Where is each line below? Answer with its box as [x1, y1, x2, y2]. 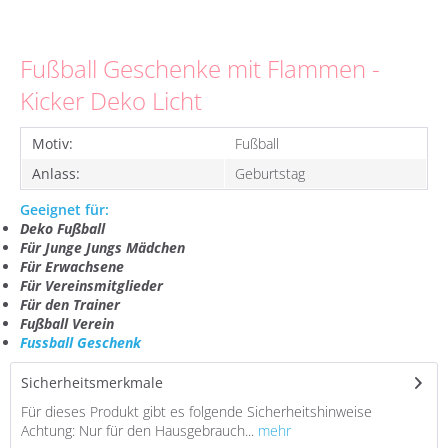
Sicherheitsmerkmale [21, 373, 163, 392]
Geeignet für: [20, 200, 109, 219]
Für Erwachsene [20, 257, 124, 276]
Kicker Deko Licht [20, 84, 202, 117]
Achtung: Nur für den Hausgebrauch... [21, 421, 254, 440]
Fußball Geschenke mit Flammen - [20, 52, 380, 85]
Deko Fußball [20, 219, 105, 238]
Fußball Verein [20, 314, 114, 333]
